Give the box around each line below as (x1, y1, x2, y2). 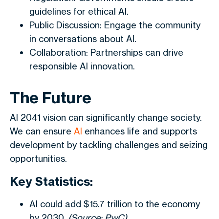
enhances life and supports (82, 126, 197, 136)
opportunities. (10, 153, 67, 164)
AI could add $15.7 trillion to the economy (29, 198, 200, 209)
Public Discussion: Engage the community (29, 20, 200, 30)
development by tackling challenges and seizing (10, 139, 208, 150)
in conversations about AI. (29, 33, 136, 44)
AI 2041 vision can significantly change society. (10, 112, 202, 123)
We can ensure (10, 126, 74, 136)
